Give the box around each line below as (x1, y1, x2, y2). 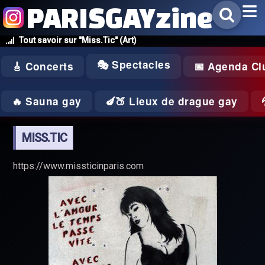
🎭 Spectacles (97, 57, 170, 72)
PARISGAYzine (27, 2, 213, 33)
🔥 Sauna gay (12, 94, 82, 108)
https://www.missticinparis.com (13, 160, 144, 172)
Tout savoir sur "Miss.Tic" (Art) (19, 35, 137, 45)
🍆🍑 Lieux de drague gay (105, 94, 238, 108)
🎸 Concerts (12, 59, 73, 73)
